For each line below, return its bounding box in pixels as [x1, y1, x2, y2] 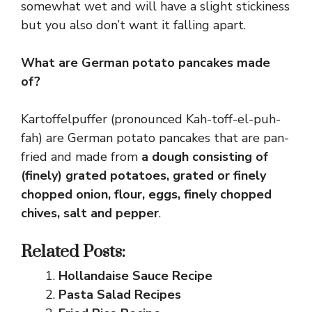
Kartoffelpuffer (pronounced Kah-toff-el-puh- [21, 110, 281, 127]
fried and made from [21, 148, 141, 165]
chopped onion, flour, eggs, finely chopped [21, 185, 272, 203]
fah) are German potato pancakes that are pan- [21, 129, 289, 146]
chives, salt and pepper [21, 204, 159, 221]
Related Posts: [21, 241, 125, 263]
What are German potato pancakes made [21, 54, 270, 71]
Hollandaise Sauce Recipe [58, 267, 212, 284]
